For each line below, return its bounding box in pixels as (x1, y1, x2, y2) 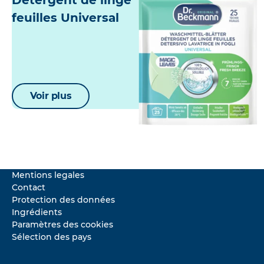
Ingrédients (12, 207, 62, 218)
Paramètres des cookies (12, 219, 113, 230)
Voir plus (29, 90, 72, 102)
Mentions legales (12, 170, 84, 181)
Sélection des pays (12, 232, 91, 243)
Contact (12, 182, 45, 193)
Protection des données (12, 194, 115, 206)
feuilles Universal (12, 11, 119, 25)
